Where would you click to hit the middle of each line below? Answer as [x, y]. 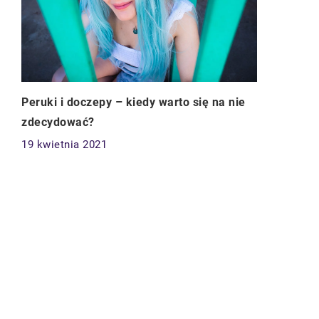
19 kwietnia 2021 [64, 145]
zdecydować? [58, 122]
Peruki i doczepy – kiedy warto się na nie [134, 103]
